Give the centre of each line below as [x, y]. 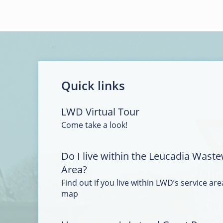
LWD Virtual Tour [100, 112]
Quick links [93, 86]
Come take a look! [94, 125]
